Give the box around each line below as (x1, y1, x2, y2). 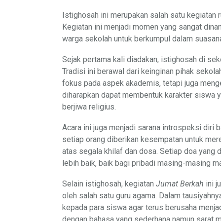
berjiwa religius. (62, 102, 116, 111)
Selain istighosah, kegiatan (62, 179, 156, 188)
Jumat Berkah (156, 179, 204, 188)
